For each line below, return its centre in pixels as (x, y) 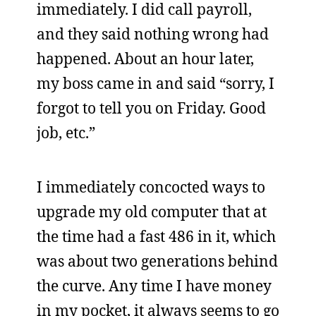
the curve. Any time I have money (154, 286)
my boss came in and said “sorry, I (156, 83)
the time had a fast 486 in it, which (156, 236)
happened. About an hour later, (145, 59)
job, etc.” (66, 133)
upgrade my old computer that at (152, 212)
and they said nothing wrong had (153, 34)
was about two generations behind (157, 261)
